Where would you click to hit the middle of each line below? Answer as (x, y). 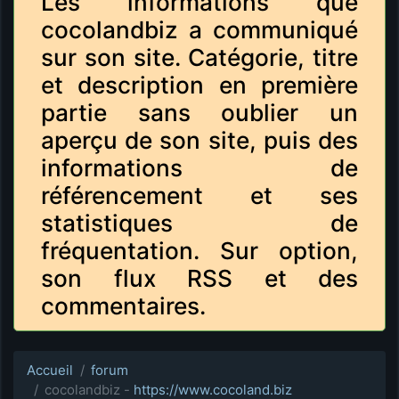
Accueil (50, 370)
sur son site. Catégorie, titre (199, 57)
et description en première (199, 85)
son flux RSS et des (199, 278)
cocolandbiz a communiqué (199, 29)
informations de (199, 167)
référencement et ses (199, 195)
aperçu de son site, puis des (199, 140)
